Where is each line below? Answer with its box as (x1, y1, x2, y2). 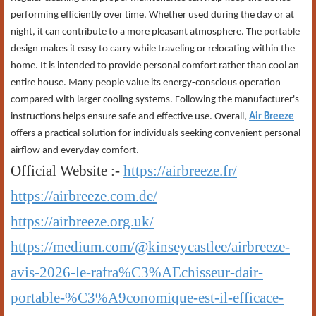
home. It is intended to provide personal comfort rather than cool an (11, 61, 299, 71)
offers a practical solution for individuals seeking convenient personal (11, 128, 300, 139)
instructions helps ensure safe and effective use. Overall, (11, 111, 249, 122)
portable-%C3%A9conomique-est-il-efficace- (11, 289, 284, 306)
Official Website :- (11, 162, 123, 179)
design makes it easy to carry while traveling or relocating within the (11, 44, 295, 54)
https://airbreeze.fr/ (123, 162, 237, 179)
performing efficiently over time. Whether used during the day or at (11, 10, 294, 20)
